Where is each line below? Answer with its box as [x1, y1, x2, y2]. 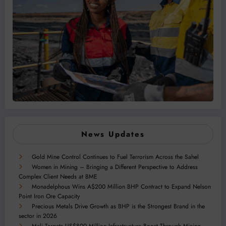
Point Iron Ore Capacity [19, 192, 80, 201]
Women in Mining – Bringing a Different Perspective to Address [32, 162, 198, 172]
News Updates [81, 129, 145, 140]
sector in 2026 [19, 211, 57, 221]
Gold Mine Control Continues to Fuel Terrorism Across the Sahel [32, 152, 199, 162]
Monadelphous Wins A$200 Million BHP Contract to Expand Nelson [32, 182, 211, 192]
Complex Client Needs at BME [19, 172, 97, 182]
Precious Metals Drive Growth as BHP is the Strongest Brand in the [32, 202, 205, 211]
